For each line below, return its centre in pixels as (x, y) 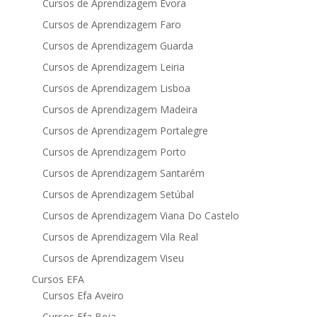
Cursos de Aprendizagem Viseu (113, 258)
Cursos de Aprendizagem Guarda (117, 46)
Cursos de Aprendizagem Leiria (113, 67)
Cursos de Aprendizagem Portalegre (125, 131)
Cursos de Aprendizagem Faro (111, 24)
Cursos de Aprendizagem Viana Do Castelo (140, 215)
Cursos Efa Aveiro (83, 295)
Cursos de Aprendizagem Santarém (123, 173)
